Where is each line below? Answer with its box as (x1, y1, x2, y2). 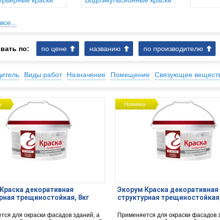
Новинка (124, 101, 146, 107)
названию (89, 45, 121, 53)
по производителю (143, 45, 203, 53)
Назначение (67, 71, 106, 79)
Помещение (110, 71, 150, 79)
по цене (41, 45, 67, 53)
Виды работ (24, 71, 62, 79)
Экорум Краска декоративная (117, 186, 219, 193)
